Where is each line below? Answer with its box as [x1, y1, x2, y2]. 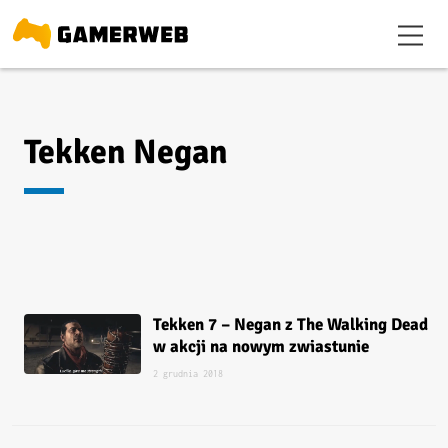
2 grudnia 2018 [153, 367, 224, 379]
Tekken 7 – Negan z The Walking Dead [153, 313, 429, 335]
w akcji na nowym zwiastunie [153, 335, 370, 357]
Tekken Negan [24, 130, 228, 173]
